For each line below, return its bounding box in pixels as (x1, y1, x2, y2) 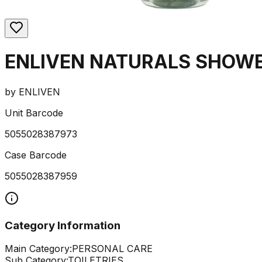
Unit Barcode (5, 106, 63, 119)
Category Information (5, 218, 120, 232)
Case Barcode (5, 149, 67, 161)
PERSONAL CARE (72, 243, 153, 255)
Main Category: (5, 243, 72, 255)
